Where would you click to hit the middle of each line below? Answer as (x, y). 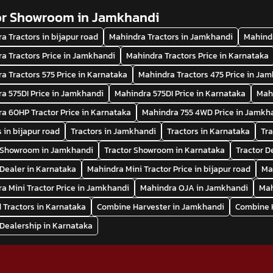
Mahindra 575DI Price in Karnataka (180, 93)
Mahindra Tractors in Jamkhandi (171, 37)
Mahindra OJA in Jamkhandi (194, 188)
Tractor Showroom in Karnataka (165, 150)
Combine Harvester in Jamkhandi (161, 207)
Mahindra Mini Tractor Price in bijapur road (169, 169)
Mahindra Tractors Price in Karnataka (198, 55)
